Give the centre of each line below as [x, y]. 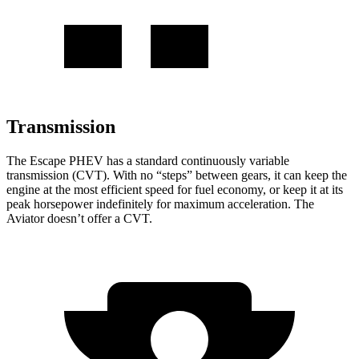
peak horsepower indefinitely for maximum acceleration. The [160, 204]
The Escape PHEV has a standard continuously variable [148, 160]
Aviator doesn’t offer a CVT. [79, 218]
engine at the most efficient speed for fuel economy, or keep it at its [175, 189]
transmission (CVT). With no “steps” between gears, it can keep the [177, 175]
